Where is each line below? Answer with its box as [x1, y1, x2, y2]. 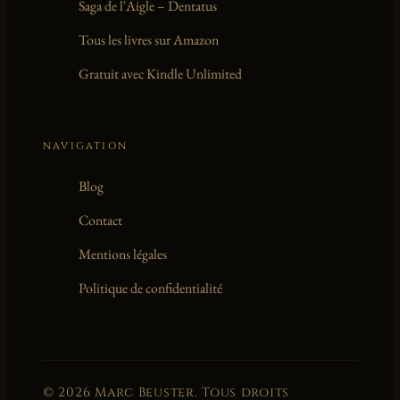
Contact [79, 211, 122, 230]
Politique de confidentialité [79, 279, 222, 298]
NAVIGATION [43, 139, 128, 154]
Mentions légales [79, 245, 167, 264]
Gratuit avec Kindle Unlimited [79, 64, 242, 84]
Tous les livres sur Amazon [79, 30, 219, 50]
